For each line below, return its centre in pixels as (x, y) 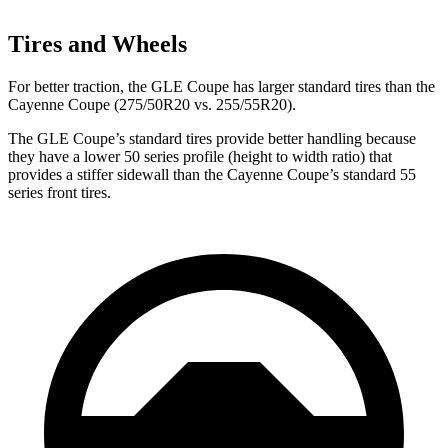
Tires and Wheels (97, 43)
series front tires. (59, 192)
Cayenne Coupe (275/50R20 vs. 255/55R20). (152, 104)
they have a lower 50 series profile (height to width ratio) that (200, 156)
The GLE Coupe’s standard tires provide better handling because (212, 138)
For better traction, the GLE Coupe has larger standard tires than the (221, 86)
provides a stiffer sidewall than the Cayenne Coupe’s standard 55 (212, 174)
